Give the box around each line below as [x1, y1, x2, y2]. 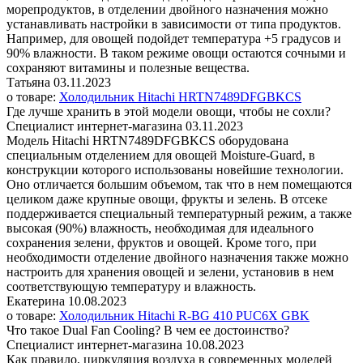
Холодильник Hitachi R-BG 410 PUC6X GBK [59, 309, 310, 323]
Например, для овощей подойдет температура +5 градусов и [6, 32, 341, 46]
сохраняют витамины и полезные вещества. [6, 61, 250, 75]
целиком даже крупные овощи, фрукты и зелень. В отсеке [6, 192, 327, 207]
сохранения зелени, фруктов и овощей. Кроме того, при [6, 236, 317, 250]
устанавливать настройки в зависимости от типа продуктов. [6, 17, 341, 32]
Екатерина [6, 294, 65, 309]
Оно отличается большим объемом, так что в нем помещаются [6, 177, 352, 192]
